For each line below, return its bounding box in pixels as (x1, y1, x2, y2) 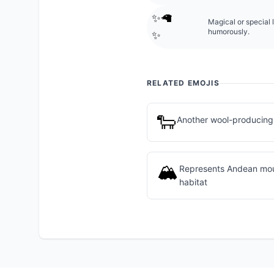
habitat (179, 177, 207, 187)
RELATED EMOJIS (147, 78, 220, 87)
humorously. (207, 27, 250, 36)
